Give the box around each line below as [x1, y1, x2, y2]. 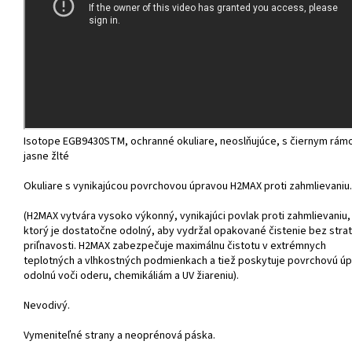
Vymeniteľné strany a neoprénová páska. [24, 328, 215, 344]
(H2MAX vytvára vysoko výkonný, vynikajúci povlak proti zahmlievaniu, [24, 208, 350, 225]
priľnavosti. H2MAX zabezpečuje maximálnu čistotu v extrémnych [24, 238, 326, 255]
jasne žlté [24, 148, 69, 165]
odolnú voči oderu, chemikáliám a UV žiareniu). [24, 268, 239, 284]
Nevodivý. [24, 298, 70, 314]
